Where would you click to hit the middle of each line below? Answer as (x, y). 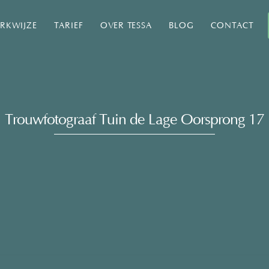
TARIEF (68, 26)
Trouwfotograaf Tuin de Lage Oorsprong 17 (134, 120)
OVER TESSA (126, 26)
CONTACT (232, 26)
